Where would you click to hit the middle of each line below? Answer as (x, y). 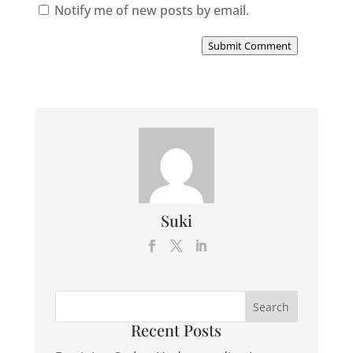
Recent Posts (176, 330)
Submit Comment (250, 46)
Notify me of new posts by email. (151, 10)
